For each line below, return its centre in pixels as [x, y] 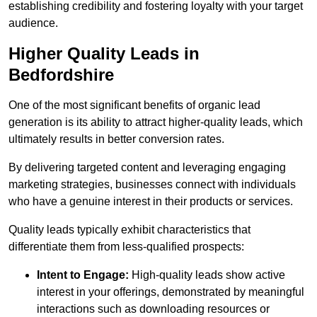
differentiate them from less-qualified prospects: [126, 247]
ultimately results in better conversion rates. [116, 139]
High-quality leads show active [207, 275]
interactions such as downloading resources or [153, 309]
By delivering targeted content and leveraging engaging [147, 168]
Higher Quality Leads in [104, 54]
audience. [33, 23]
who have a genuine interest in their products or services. [151, 202]
